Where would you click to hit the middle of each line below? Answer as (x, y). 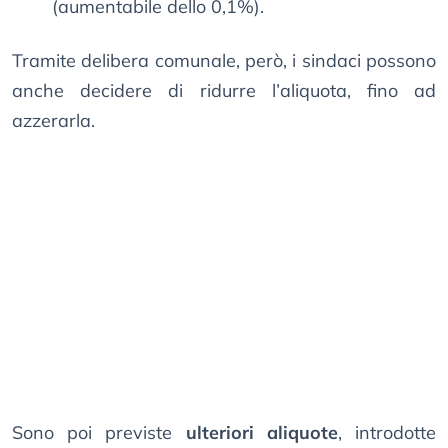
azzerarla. (53, 121)
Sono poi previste (99, 433)
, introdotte (387, 433)
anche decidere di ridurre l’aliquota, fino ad (224, 91)
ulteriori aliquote (261, 433)
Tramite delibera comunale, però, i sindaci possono (224, 61)
